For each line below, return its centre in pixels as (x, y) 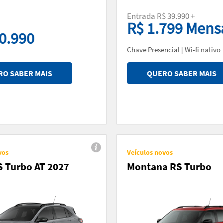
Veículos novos (150, 152)
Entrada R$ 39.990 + (161, 16)
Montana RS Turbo (169, 166)
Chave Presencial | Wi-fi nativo (174, 49)
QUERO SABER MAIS (182, 73)
